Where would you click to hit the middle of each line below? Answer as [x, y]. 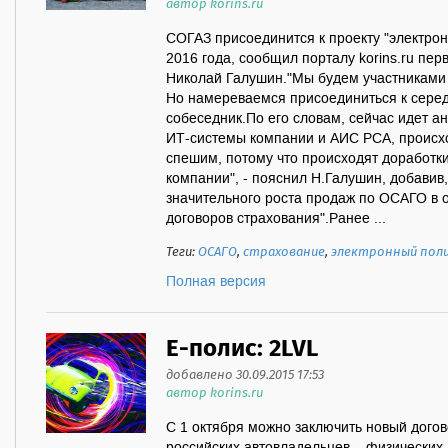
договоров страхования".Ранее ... [276, 219]
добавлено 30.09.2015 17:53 [245, 375]
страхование [284, 252]
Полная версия [216, 282]
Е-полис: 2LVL [242, 349]
